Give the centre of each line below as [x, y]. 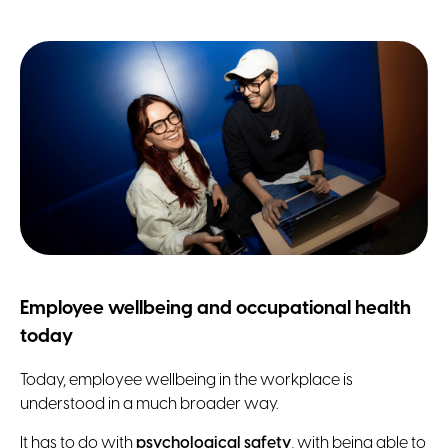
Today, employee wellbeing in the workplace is [186, 381]
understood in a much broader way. [149, 405]
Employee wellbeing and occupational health [215, 308]
